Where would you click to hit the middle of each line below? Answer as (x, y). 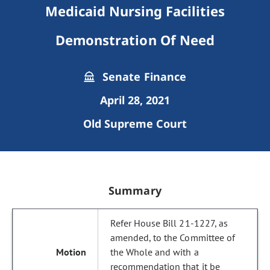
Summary (135, 190)
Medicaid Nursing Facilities (135, 11)
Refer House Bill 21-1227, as (169, 223)
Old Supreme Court (135, 124)
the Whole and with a (155, 252)
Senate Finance (143, 77)
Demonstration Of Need (135, 40)
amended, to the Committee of (173, 237)
